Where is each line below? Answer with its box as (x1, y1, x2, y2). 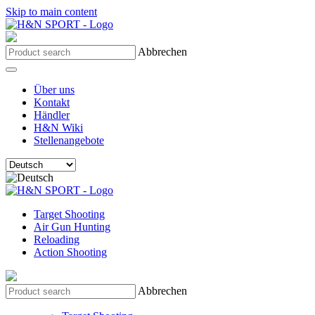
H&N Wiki (34, 122, 83, 134)
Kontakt (34, 96, 70, 108)
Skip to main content (6, 6, 97, 18)
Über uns (34, 84, 75, 96)
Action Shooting (34, 246, 107, 258)
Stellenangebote (34, 134, 104, 146)
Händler (34, 109, 70, 121)
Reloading (34, 233, 79, 245)
